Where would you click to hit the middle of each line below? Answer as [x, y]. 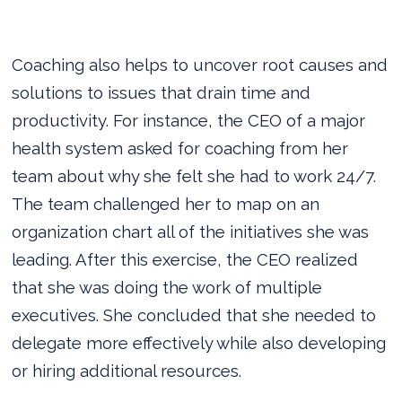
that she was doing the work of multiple [167, 287]
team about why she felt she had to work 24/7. [194, 175]
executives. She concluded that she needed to [194, 315]
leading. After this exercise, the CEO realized [185, 259]
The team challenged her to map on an [166, 203]
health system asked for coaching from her [180, 148]
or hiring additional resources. [127, 370]
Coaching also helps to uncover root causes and [200, 64]
